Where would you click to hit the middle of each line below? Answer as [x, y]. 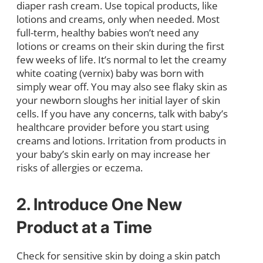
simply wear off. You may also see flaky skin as [122, 86]
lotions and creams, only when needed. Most [118, 19]
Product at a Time [84, 227]
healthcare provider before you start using [113, 127]
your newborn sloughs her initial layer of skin [118, 100]
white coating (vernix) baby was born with [110, 73]
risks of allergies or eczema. [80, 167]
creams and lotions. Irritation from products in [121, 140]
